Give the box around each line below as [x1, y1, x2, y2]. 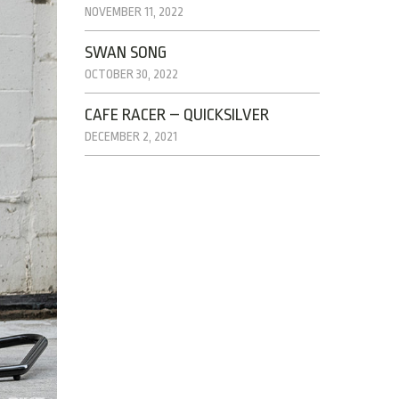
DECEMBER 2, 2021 [85, 129, 178, 143]
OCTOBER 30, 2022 [85, 67, 179, 81]
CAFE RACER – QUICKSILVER [85, 105, 270, 125]
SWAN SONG [85, 43, 167, 62]
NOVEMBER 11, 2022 [85, 4, 184, 19]
